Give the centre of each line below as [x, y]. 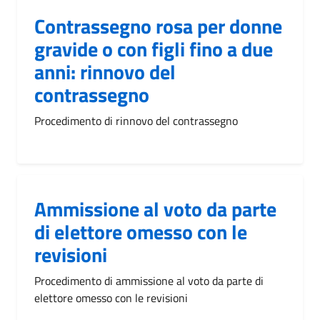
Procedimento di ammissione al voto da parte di [149, 280]
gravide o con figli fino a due [154, 49]
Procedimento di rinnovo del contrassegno [136, 120]
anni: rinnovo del [105, 71]
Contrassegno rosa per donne [158, 26]
